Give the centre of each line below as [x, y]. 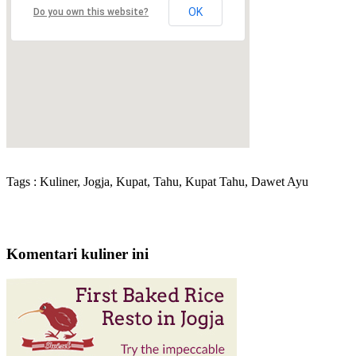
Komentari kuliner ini [77, 254]
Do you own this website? [91, 12]
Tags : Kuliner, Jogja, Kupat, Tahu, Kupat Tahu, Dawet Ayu [157, 182]
